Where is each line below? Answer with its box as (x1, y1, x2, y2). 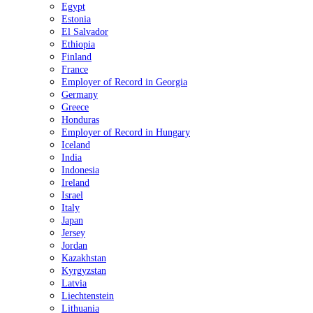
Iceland (61, 140, 90, 150)
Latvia (61, 278, 87, 289)
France (61, 64, 88, 75)
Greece (61, 102, 89, 112)
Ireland (61, 177, 89, 188)
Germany (61, 89, 98, 100)
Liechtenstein (61, 291, 114, 301)
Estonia (61, 14, 91, 24)
